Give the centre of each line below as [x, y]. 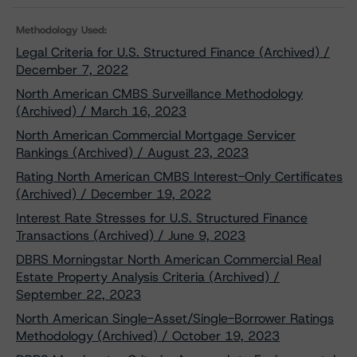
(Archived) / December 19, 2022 [114, 194]
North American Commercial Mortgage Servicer [156, 135]
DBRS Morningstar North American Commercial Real [169, 259]
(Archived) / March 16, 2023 [101, 111]
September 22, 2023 [78, 294]
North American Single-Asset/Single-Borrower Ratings [175, 318]
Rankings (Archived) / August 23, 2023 [132, 153]
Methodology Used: [61, 30]
